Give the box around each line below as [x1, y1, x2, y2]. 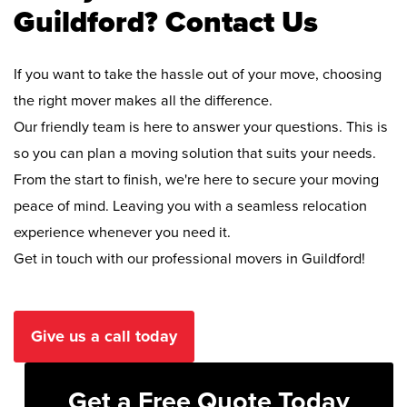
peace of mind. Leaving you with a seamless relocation [14, 196, 367, 215]
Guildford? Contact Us [14, 5, 318, 41]
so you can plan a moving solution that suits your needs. [14, 144, 376, 163]
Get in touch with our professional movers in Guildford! [14, 249, 365, 268]
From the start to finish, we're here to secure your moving [14, 170, 379, 189]
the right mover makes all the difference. [14, 91, 273, 110]
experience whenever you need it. [14, 223, 231, 242]
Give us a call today [31, 325, 177, 346]
